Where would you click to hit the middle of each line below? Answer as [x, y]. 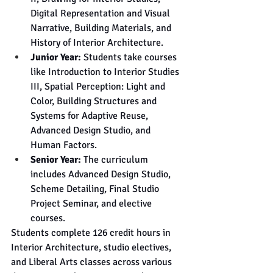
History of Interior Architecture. [97, 43]
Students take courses [130, 58]
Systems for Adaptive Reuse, [90, 116]
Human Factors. [64, 145]
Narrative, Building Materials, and [102, 28]
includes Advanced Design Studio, [102, 175]
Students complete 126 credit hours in [92, 233]
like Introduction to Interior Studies [106, 72]
